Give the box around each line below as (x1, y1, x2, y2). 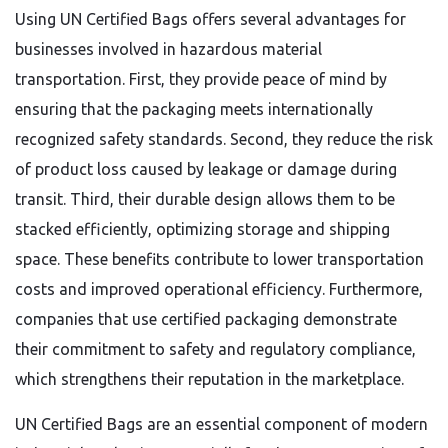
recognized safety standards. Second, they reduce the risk (15, 130, 433, 148)
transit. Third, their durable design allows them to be (15, 190, 395, 208)
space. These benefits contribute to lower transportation (15, 250, 424, 268)
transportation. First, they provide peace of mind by (15, 70, 387, 88)
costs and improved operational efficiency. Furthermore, (15, 280, 423, 298)
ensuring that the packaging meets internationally (15, 100, 373, 118)
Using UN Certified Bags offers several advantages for (15, 10, 406, 28)
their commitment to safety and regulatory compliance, (15, 340, 416, 358)
